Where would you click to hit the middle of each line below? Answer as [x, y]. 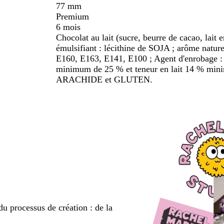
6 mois [68, 27]
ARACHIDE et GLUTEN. [104, 80]
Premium [72, 17]
